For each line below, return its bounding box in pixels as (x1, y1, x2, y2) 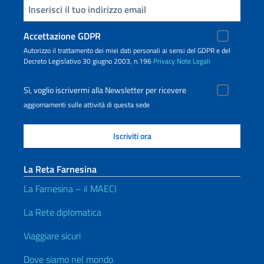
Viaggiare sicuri (24, 228, 81, 243)
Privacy (153, 55, 175, 67)
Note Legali (177, 55, 210, 67)
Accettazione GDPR (24, 28, 101, 43)
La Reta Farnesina (24, 161, 97, 176)
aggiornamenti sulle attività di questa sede (24, 98, 150, 110)
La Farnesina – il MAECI (24, 181, 117, 196)
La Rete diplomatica (24, 204, 101, 219)
